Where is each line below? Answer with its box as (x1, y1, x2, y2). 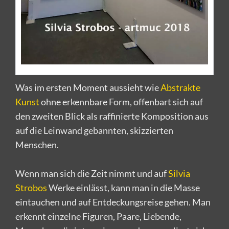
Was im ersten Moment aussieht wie (15, 81, 161, 93)
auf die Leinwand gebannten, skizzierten (15, 124, 173, 136)
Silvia (168, 167, 190, 179)
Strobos (15, 181, 47, 193)
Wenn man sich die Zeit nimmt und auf (15, 167, 168, 179)
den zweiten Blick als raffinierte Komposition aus (15, 110, 209, 122)
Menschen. (15, 139, 59, 150)
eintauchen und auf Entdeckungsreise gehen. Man (15, 196, 211, 208)
